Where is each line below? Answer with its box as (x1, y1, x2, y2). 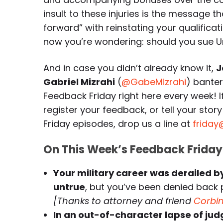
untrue (53, 181, 85, 193)
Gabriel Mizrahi (43, 76, 115, 88)
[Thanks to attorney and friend (53, 195, 194, 207)
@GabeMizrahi (121, 76, 186, 88)
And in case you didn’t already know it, (43, 62, 216, 74)
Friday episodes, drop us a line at (43, 117, 193, 130)
